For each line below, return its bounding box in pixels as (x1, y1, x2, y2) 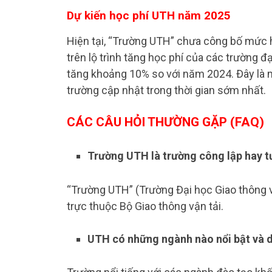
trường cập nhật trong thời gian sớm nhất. (67, 84, 266, 97)
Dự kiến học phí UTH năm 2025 (67, 8, 231, 23)
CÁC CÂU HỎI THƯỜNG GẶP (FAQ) (67, 115, 264, 130)
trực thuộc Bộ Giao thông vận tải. (67, 199, 223, 212)
